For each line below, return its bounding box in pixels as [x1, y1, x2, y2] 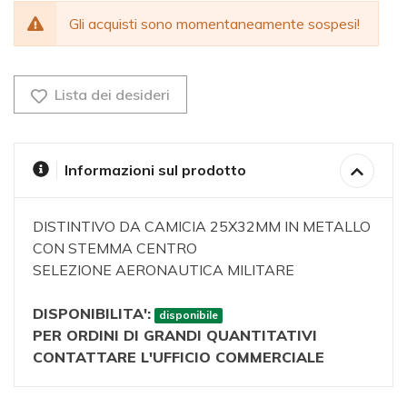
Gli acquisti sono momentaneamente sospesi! [69, 15, 360, 34]
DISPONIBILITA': [33, 304, 151, 323]
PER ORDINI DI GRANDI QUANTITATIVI [33, 326, 317, 345]
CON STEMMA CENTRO [33, 239, 197, 258]
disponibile [158, 308, 218, 323]
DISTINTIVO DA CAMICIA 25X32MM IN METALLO [33, 217, 371, 236]
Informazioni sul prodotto [64, 161, 246, 180]
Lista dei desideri [50, 85, 170, 104]
